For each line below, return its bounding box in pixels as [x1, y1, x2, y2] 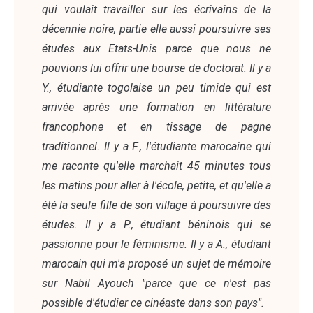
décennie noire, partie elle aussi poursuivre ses [42, 22, 271, 36]
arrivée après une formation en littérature [42, 101, 271, 115]
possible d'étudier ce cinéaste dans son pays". [42, 296, 267, 310]
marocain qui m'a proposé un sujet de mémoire [42, 257, 271, 271]
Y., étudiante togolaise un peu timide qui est [42, 81, 271, 95]
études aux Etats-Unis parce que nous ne [42, 42, 271, 56]
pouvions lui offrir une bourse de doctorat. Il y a [42, 61, 271, 75]
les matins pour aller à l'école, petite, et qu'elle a [42, 179, 271, 193]
